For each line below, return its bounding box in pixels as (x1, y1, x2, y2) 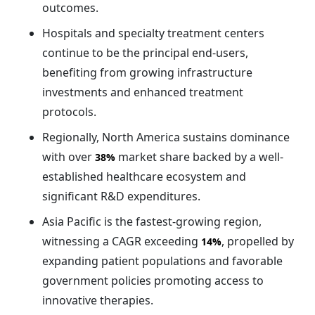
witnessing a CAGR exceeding (42, 233, 201, 249)
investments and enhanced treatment (42, 84, 243, 100)
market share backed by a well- (115, 148, 283, 165)
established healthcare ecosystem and (42, 168, 246, 184)
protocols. (42, 103, 96, 120)
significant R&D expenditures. (42, 188, 200, 204)
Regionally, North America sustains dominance (42, 129, 290, 145)
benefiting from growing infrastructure (42, 64, 252, 80)
